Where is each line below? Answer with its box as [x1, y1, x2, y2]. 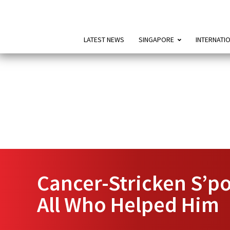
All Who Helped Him [37, 191, 219, 218]
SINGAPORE [138, 35, 174, 45]
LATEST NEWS [83, 35, 124, 45]
